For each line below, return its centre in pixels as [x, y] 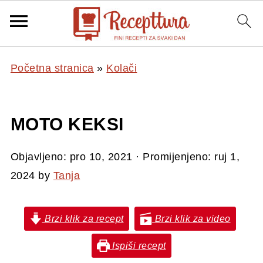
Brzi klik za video [191, 218]
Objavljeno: [40, 157]
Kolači [122, 68]
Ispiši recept [138, 245]
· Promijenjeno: [173, 157]
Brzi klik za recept [83, 218]
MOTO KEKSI [67, 124]
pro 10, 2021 [101, 157]
